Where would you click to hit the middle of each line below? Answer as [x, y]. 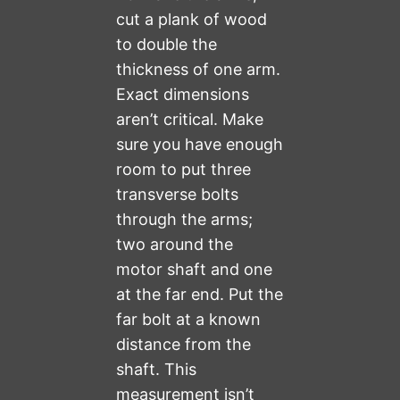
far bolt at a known [189, 320]
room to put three [184, 170]
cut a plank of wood [192, 20]
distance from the [184, 345]
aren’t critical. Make [190, 120]
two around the [175, 245]
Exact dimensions [183, 95]
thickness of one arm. [199, 70]
